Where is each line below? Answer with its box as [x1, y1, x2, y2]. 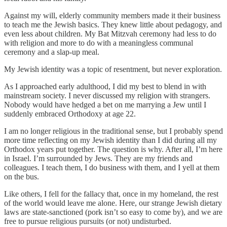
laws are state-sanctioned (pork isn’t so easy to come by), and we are [4, 207, 222, 216]
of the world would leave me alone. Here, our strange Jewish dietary [4, 198, 222, 207]
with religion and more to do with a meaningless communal [4, 38, 193, 47]
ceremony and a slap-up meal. [4, 47, 99, 56]
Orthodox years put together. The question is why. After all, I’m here [4, 144, 222, 154]
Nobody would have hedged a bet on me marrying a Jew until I [4, 100, 206, 109]
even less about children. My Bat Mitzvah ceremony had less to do [4, 29, 216, 38]
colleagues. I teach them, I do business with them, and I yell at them [4, 163, 219, 172]
